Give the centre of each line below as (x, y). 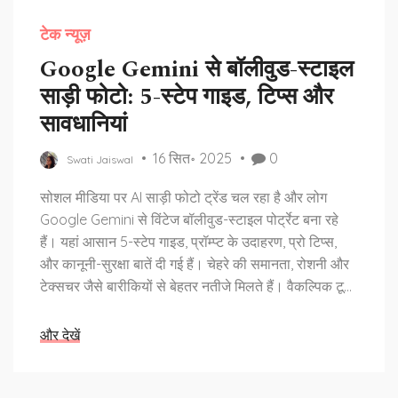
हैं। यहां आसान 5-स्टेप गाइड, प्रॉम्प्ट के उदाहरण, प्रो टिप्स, (188, 242)
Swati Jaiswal (100, 159)
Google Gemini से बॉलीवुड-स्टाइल (197, 69)
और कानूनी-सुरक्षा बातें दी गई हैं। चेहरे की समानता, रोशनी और (195, 264)
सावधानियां (84, 124)
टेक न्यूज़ (65, 35)
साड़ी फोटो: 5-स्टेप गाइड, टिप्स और (187, 97)
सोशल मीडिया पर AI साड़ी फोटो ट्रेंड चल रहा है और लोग (183, 197)
